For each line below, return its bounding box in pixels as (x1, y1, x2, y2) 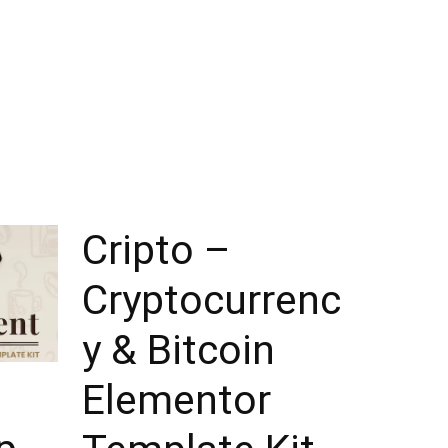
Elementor (82, 375, 271, 424)
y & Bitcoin (82, 325, 275, 374)
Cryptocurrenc (82, 275, 341, 324)
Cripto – (82, 225, 231, 274)
